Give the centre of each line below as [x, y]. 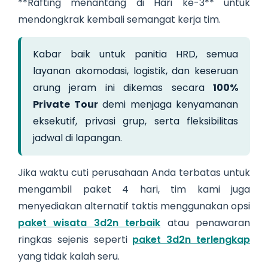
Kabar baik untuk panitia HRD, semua [135, 54]
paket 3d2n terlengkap [191, 239]
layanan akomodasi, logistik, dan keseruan [135, 71]
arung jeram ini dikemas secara [123, 87]
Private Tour [66, 104]
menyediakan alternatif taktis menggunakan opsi [134, 206]
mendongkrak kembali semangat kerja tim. [119, 19]
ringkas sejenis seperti [75, 239]
